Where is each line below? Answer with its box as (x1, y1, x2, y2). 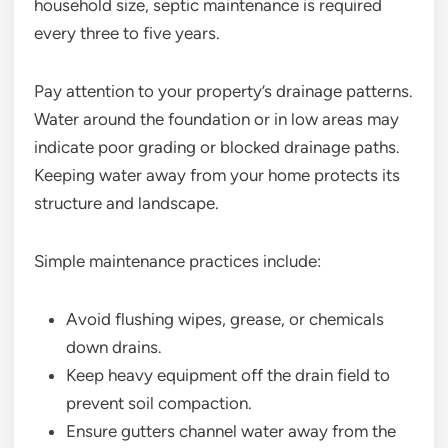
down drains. (66, 337, 162, 358)
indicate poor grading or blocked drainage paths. (34, 137, 400, 158)
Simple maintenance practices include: (34, 251, 321, 272)
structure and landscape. (34, 193, 219, 214)
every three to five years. (34, 23, 220, 44)
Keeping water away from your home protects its (34, 165, 400, 186)
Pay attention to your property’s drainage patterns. (34, 81, 413, 102)
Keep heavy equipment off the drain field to (66, 365, 390, 386)
